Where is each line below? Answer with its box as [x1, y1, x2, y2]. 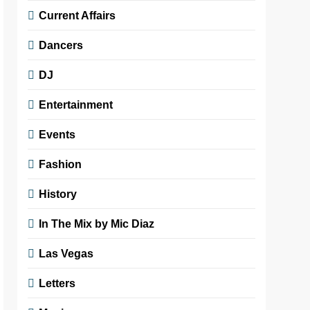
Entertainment [39, 98, 113, 111]
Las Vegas [39, 246, 94, 259]
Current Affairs [39, 8, 116, 21]
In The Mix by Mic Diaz [39, 217, 155, 230]
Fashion [39, 157, 82, 170]
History [39, 187, 77, 200]
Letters [39, 276, 76, 289]
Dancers [39, 38, 84, 51]
